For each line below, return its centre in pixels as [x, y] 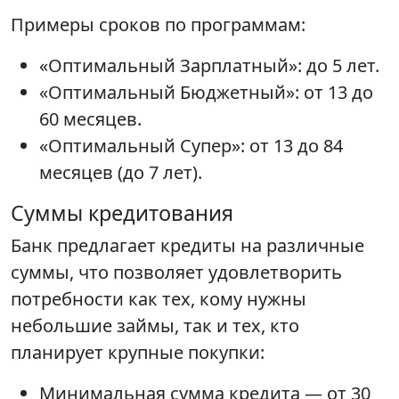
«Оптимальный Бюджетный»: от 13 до [206, 93]
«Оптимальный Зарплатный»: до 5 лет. [209, 66]
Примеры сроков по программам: [158, 25]
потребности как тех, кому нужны [159, 299]
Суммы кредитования [122, 213]
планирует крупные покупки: [138, 353]
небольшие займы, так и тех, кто [155, 326]
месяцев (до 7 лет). [121, 173]
